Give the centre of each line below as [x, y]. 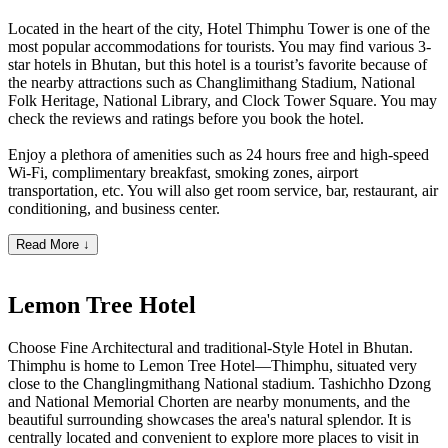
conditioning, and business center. [114, 208]
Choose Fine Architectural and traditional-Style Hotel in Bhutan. [210, 348]
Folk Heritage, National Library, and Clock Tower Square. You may [222, 100]
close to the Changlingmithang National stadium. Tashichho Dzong [219, 384]
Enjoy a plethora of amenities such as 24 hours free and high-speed [218, 154]
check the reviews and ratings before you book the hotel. [186, 118]
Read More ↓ [53, 244]
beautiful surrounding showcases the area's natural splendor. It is [209, 420]
